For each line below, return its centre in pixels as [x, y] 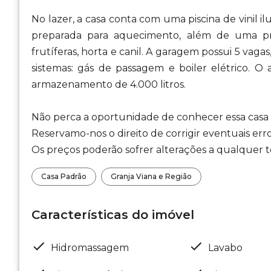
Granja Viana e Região [151, 176]
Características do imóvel [113, 215]
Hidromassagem [90, 247]
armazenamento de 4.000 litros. [109, 84]
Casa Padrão [64, 176]
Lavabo [225, 247]
